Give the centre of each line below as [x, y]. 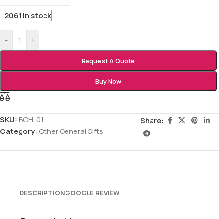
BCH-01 [31, 120]
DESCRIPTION [42, 193]
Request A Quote [108, 61]
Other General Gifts [71, 131]
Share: [152, 120]
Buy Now [108, 81]
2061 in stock [28, 16]
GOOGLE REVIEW [92, 193]
